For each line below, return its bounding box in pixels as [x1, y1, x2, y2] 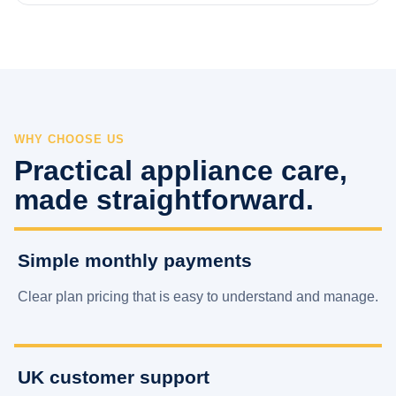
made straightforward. [14, 184, 314, 217]
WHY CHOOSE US [14, 133, 126, 147]
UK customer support [18, 367, 209, 388]
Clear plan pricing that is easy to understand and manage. [18, 289, 378, 305]
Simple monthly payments [18, 250, 252, 271]
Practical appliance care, [14, 155, 347, 187]
